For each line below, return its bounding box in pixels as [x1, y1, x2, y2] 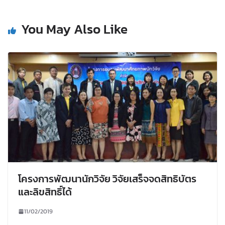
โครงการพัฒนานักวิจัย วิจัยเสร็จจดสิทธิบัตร [18, 171, 196, 186]
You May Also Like [21, 19, 128, 39]
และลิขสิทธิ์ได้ [18, 184, 72, 199]
